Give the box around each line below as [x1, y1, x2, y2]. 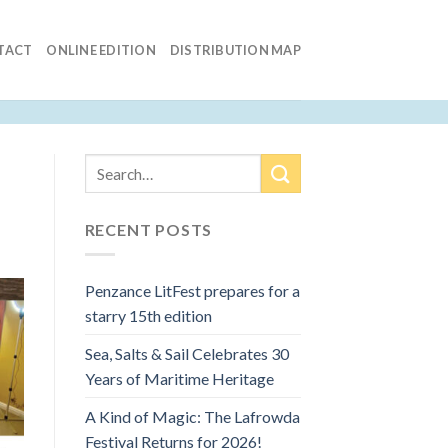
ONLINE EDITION [46, 42, 156, 58]
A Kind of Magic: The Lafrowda [84, 406, 300, 426]
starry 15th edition [84, 305, 212, 325]
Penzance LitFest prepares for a [84, 280, 300, 300]
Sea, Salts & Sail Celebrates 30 [84, 343, 289, 363]
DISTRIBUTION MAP [169, 42, 301, 58]
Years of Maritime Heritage [84, 368, 274, 388]
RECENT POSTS [84, 220, 213, 239]
